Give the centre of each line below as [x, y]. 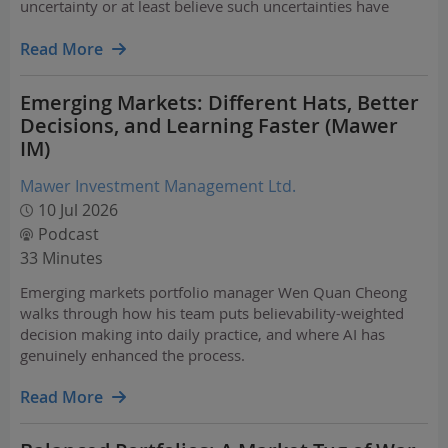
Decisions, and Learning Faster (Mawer [209, 125]
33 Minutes [61, 258]
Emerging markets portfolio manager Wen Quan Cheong [213, 292]
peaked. [47, 27]
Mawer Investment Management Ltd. [158, 186]
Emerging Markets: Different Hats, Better [219, 102]
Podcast [68, 234]
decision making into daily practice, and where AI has [202, 334]
